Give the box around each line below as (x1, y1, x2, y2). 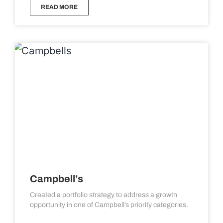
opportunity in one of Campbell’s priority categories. (30, 201, 188, 209)
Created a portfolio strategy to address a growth (30, 191, 177, 199)
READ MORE (41, 3, 78, 10)
